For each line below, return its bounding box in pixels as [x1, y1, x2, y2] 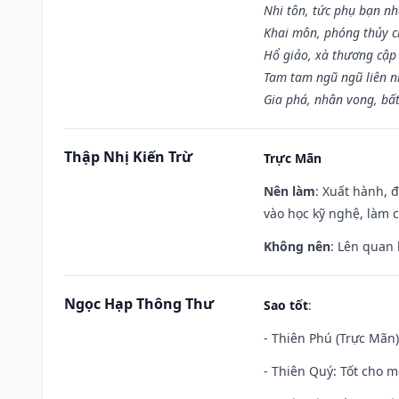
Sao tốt [264, 296, 308, 313]
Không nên [264, 237, 330, 255]
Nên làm [264, 182, 315, 199]
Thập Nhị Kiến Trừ [64, 146, 192, 167]
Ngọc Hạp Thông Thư [64, 293, 214, 313]
